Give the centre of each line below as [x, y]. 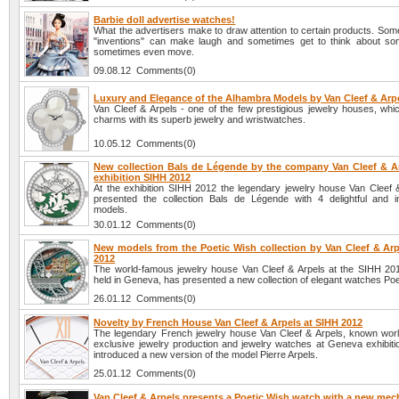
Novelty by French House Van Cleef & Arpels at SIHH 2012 [228, 323]
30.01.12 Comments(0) [145, 225]
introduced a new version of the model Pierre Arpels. [206, 355]
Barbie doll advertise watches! [165, 20]
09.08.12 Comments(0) [145, 71]
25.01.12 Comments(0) [145, 374]
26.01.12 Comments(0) [145, 299]
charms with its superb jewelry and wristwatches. [200, 120]
